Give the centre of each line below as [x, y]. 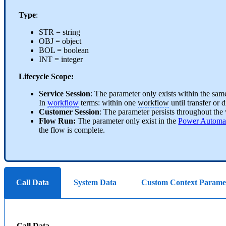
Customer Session [69, 112]
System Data [95, 182]
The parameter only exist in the [127, 121]
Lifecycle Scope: [46, 77]
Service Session [65, 94]
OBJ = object [60, 41]
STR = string [60, 32]
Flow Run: [58, 121]
